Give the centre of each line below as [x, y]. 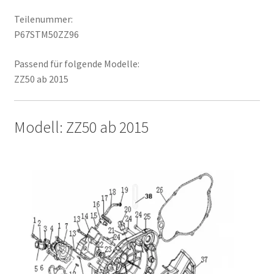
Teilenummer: [43, 19]
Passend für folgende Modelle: [76, 63]
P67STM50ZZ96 [46, 35]
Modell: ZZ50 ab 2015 [81, 127]
